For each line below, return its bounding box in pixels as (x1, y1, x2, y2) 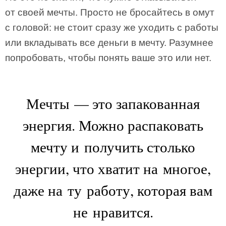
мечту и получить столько (31, 137, 195, 156)
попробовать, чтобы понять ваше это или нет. (5, 52, 211, 63)
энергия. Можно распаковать (23, 115, 203, 135)
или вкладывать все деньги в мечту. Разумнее (5, 37, 213, 48)
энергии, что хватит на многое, (15, 158, 211, 178)
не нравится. (73, 202, 153, 221)
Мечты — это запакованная (26, 93, 200, 113)
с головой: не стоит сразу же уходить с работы (5, 22, 218, 33)
